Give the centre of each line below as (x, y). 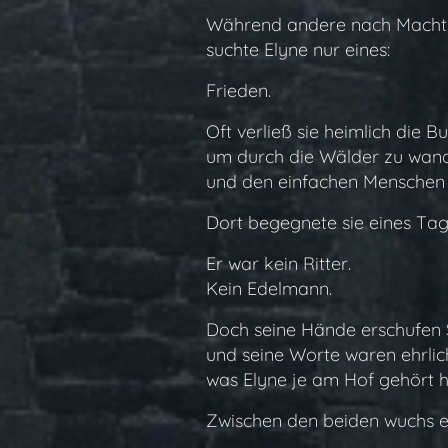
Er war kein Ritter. (278, 263)
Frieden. (238, 90)
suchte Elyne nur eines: (297, 49)
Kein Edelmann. (268, 288)
